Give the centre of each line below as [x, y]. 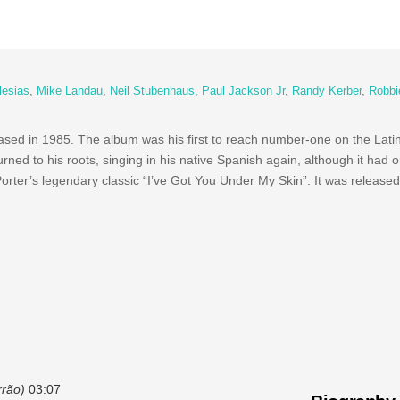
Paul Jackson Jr [243, 92]
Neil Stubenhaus [152, 92]
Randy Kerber [326, 92]
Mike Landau [69, 92]
